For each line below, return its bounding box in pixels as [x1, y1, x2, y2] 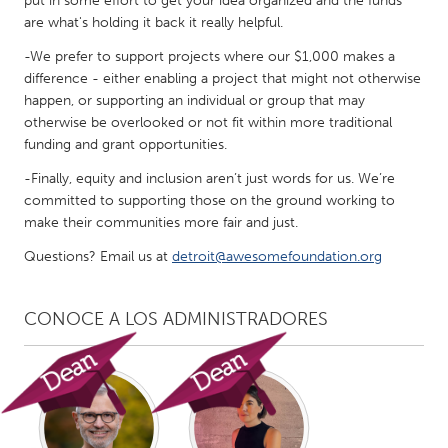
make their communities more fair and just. [24, 214, 298, 231]
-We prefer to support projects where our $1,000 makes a [24, 48, 395, 65]
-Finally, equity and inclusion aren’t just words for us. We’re [24, 170, 395, 187]
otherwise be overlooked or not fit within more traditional [24, 114, 392, 131]
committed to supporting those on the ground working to [24, 192, 395, 209]
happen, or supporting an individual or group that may [24, 92, 365, 109]
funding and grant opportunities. [24, 136, 227, 153]
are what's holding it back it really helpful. [24, 14, 283, 31]
